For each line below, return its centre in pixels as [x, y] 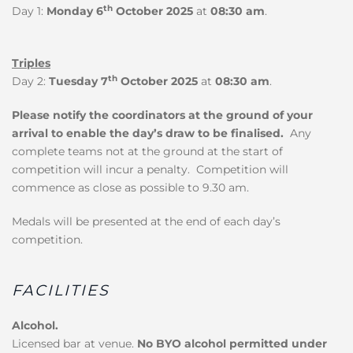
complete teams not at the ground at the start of [147, 151]
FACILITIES [61, 290]
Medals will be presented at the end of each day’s [146, 221]
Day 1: [28, 11]
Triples [31, 63]
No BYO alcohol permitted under [232, 343]
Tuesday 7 [77, 81]
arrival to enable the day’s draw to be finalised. [148, 133]
